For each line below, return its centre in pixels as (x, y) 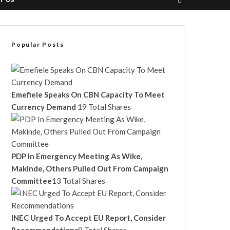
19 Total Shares (104, 107)
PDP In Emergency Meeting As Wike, (77, 156)
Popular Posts (38, 44)
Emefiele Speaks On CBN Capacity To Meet (88, 94)
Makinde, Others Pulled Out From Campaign (90, 168)
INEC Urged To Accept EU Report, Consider (89, 218)
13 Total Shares (79, 181)
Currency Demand (44, 107)
